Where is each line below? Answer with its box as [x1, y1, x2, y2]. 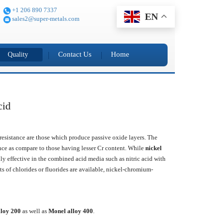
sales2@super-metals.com [11, 15, 80, 22]
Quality [8, 51, 28, 59]
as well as [20, 207, 48, 215]
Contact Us [58, 50, 92, 59]
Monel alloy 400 [48, 207, 93, 215]
